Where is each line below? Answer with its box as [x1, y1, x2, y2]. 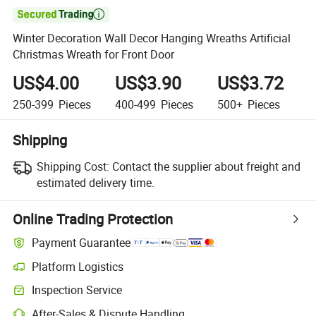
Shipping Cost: [36, 158, 109, 174]
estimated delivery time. [36, 174, 154, 190]
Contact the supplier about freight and [111, 158, 300, 174]
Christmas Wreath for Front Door [13, 47, 175, 63]
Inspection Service [32, 282, 123, 298]
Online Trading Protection [13, 209, 174, 229]
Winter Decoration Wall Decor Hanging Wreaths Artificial [13, 30, 291, 47]
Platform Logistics [32, 258, 124, 274]
